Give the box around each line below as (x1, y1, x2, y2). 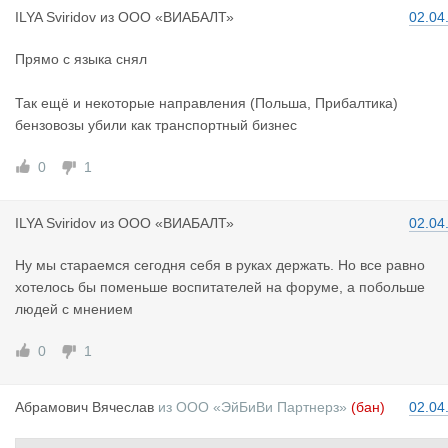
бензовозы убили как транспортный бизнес (15, 117, 297, 133)
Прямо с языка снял (15, 51, 147, 67)
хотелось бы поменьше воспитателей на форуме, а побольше (15, 279, 425, 295)
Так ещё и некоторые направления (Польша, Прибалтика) (15, 95, 398, 111)
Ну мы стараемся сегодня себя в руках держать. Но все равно (15, 257, 425, 273)
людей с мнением (15, 301, 133, 317)
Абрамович (15, 399, 92, 415)
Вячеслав (92, 399, 154, 415)
